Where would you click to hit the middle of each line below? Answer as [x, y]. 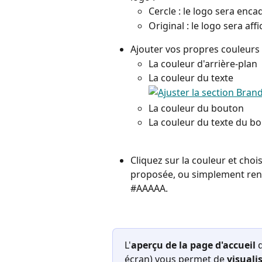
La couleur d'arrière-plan [203, 63]
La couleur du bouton [196, 108]
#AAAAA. [149, 188]
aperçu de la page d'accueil [193, 245]
